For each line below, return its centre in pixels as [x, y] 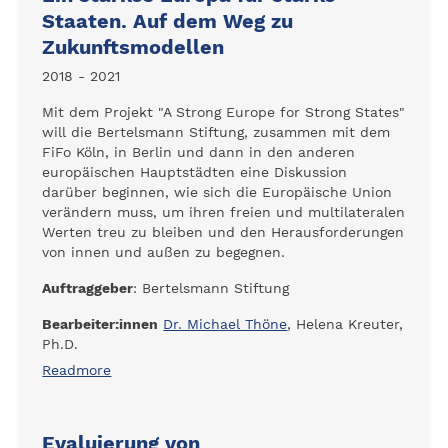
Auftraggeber [88, 288]
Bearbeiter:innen [100, 324]
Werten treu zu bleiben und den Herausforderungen [223, 232]
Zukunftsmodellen [133, 47]
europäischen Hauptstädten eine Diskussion [195, 172]
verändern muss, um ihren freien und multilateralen [224, 212]
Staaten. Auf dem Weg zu [168, 21]
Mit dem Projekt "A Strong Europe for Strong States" [224, 112]
